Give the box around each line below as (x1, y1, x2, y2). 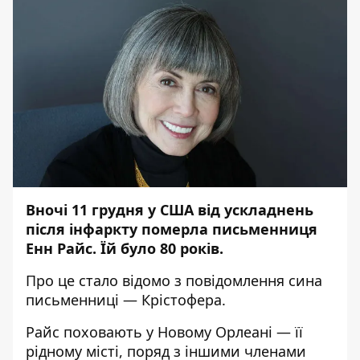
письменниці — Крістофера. (26, 290, 226, 309)
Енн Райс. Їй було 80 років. (26, 239, 223, 258)
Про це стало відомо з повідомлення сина (26, 271, 322, 290)
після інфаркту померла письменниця (26, 219, 317, 239)
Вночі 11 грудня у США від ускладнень (26, 200, 313, 219)
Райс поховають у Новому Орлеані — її (26, 322, 303, 342)
